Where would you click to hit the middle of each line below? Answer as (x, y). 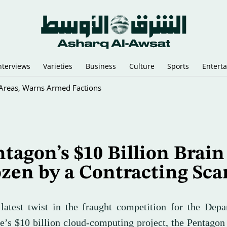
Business (101, 66)
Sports (178, 66)
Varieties (58, 66)
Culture (142, 66)
